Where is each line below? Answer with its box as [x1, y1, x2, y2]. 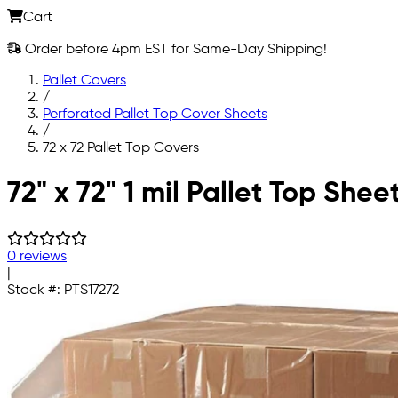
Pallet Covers [43, 73, 126, 88]
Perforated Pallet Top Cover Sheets [43, 107, 267, 122]
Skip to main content [6, 171, 141, 186]
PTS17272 [64, 283, 119, 298]
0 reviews [7, 249, 67, 264]
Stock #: [7, 283, 64, 298]
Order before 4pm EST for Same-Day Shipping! [21, 42, 327, 57]
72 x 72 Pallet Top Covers [43, 140, 199, 155]
